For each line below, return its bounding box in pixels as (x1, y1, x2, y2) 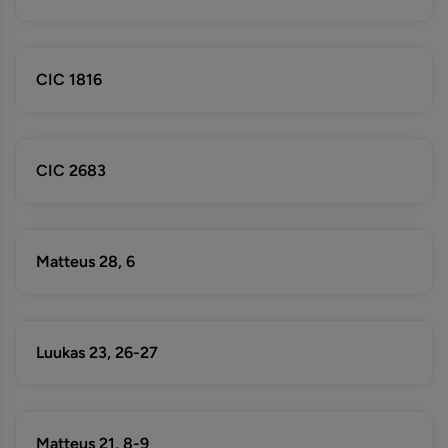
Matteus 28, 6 (36, 252, 135, 271)
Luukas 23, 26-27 (36, 343, 158, 362)
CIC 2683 (36, 161, 106, 180)
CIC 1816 (36, 70, 102, 89)
